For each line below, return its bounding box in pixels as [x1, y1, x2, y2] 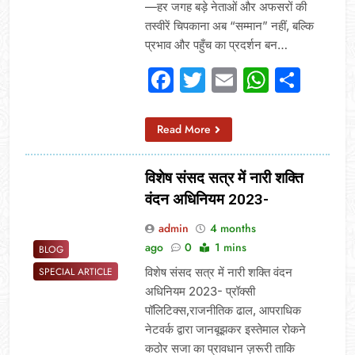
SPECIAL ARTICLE [39, 265, 113, 280]
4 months [209, 219, 256, 236]
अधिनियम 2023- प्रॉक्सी [144, 283, 255, 299]
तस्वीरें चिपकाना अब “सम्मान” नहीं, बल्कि [144, 17, 314, 33]
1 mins [214, 239, 246, 255]
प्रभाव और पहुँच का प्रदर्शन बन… [144, 36, 288, 52]
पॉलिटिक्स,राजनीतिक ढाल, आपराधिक [144, 302, 301, 318]
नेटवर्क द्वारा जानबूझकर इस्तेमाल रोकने [144, 321, 306, 337]
